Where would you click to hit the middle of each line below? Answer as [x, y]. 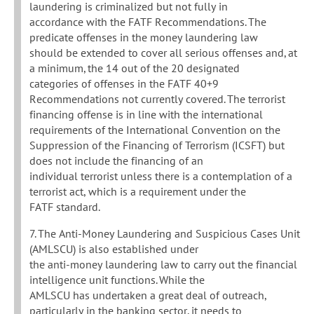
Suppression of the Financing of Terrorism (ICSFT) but [157, 145]
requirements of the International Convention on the [155, 130]
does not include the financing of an [116, 161]
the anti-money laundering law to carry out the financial [163, 265]
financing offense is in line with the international [146, 115]
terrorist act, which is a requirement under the [138, 192]
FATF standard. [65, 207]
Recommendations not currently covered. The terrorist [157, 99]
